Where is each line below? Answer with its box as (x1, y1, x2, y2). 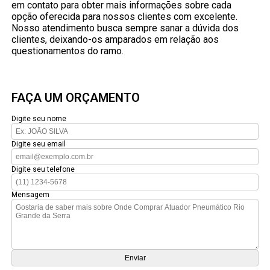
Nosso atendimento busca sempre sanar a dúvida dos (11, 22, 239, 34)
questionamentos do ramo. (11, 45, 124, 57)
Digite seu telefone (11, 165, 75, 174)
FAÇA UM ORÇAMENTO (11, 90, 140, 105)
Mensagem (11, 190, 50, 199)
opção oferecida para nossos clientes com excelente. (11, 11, 238, 23)
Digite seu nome (11, 115, 67, 124)
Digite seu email (11, 140, 66, 149)
